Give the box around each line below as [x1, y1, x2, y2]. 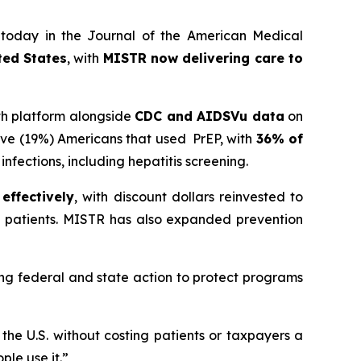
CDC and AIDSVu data [135, 108, 284, 124]
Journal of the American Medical [87, 27, 304, 44]
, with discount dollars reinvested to [74, 189, 304, 205]
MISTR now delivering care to [102, 50, 304, 66]
